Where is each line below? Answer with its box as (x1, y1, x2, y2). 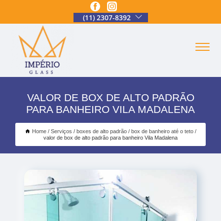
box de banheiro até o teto (131, 128, 193, 134)
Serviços (51, 128, 72, 134)
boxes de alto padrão (76, 128, 127, 134)
